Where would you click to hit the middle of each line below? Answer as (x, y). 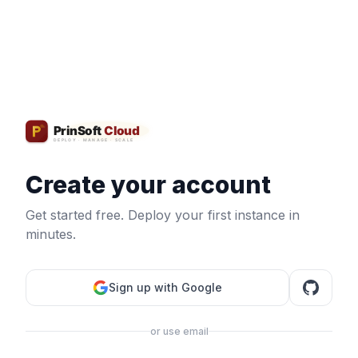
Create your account (148, 184)
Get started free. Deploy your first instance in (163, 215)
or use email (179, 331)
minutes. (51, 234)
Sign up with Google (165, 287)
